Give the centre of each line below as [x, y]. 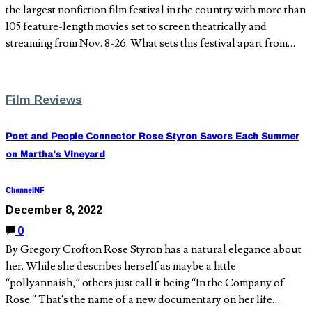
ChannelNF [25, 190]
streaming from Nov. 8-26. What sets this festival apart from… [150, 44]
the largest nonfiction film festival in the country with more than [156, 10]
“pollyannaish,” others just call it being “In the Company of [145, 282]
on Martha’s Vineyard [55, 154]
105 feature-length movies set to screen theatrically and [136, 27]
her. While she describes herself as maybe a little [121, 266]
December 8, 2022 [54, 209]
